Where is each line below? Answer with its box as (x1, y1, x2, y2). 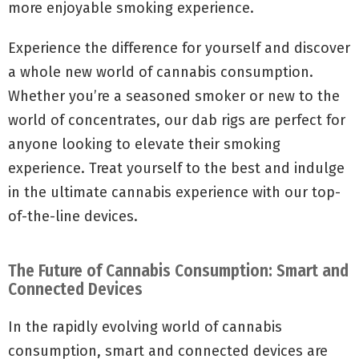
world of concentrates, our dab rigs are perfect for (8, 111, 345, 129)
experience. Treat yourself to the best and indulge (8, 159, 345, 177)
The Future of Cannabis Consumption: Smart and (8, 260, 349, 281)
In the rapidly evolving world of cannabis (8, 318, 282, 336)
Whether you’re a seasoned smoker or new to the (8, 87, 340, 105)
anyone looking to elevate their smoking (8, 135, 280, 153)
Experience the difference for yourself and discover (8, 39, 350, 57)
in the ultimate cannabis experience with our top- (8, 184, 341, 201)
